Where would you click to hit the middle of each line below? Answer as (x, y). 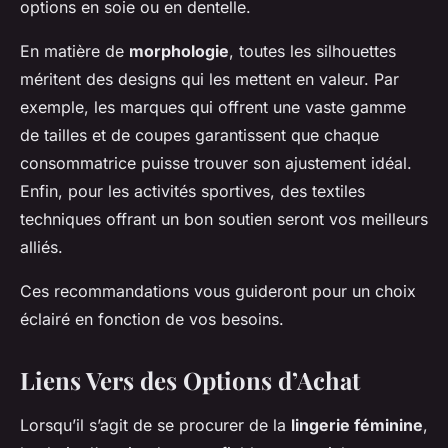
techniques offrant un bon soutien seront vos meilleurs (224, 219)
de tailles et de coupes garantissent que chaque (199, 135)
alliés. (41, 247)
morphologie (179, 51)
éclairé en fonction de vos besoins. (152, 319)
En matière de (74, 51)
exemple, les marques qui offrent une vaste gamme (213, 107)
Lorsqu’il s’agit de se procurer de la (155, 425)
